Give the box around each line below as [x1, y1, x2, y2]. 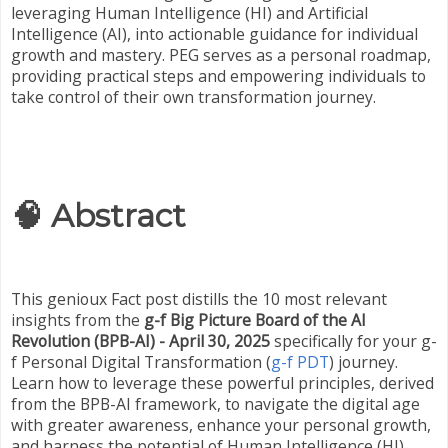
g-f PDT [271, 351, 329, 374]
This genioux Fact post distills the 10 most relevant [11, 288, 387, 311]
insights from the [11, 309, 144, 332]
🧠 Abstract [11, 196, 186, 236]
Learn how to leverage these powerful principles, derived [11, 372, 434, 395]
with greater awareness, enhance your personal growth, [11, 414, 431, 437]
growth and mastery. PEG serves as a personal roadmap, [11, 43, 431, 66]
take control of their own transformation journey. [11, 85, 376, 108]
